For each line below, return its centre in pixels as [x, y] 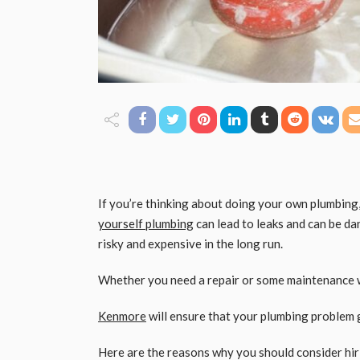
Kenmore [122, 315]
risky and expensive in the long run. [192, 243]
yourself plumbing [146, 223]
